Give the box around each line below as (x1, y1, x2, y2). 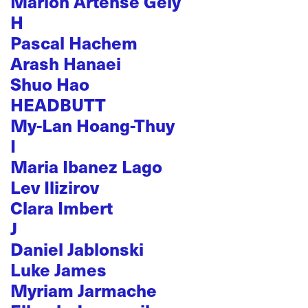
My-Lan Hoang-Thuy (10, 113, 175, 137)
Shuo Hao (10, 71, 89, 96)
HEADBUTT (10, 92, 106, 116)
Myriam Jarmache (10, 278, 157, 302)
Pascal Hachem (10, 30, 137, 54)
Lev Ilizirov (10, 175, 99, 199)
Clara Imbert (10, 195, 113, 219)
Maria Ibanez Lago (10, 154, 162, 178)
